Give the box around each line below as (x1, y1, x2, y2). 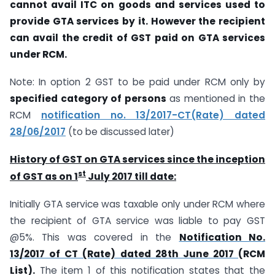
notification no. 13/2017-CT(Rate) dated (41, 108, 265, 122)
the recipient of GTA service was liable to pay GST (10, 214, 265, 227)
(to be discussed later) (66, 125, 174, 138)
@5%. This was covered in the (10, 230, 179, 244)
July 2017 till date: (86, 169, 176, 183)
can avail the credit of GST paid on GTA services (10, 31, 265, 44)
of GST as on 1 (10, 169, 78, 183)
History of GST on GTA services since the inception (10, 152, 265, 166)
